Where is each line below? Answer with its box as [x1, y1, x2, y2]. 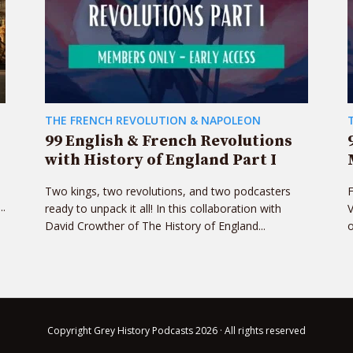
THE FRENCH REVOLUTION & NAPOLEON [45, 113, 261, 128]
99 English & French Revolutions [45, 132, 292, 151]
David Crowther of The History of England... [45, 218, 266, 233]
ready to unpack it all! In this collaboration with [45, 201, 281, 216]
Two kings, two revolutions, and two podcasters [45, 184, 291, 199]
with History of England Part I [45, 150, 277, 170]
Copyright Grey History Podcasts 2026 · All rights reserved [47, 324, 306, 337]
